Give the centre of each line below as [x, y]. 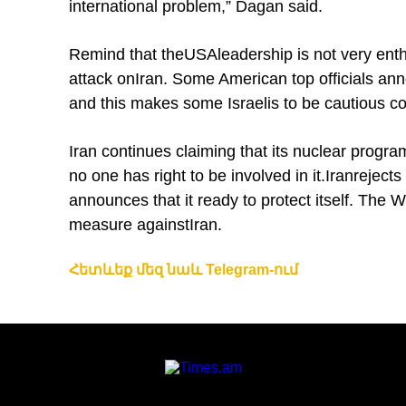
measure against [129, 225]
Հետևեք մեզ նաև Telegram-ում [184, 270]
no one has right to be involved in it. [197, 176]
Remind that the [126, 54]
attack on [102, 79]
